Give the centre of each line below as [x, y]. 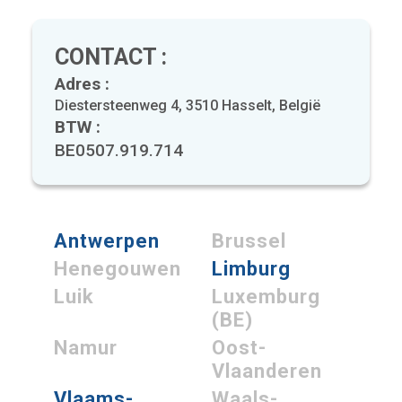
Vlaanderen [267, 371]
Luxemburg [266, 297]
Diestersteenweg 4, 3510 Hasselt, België [188, 106]
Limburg [251, 269]
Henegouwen [118, 269]
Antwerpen [107, 241]
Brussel [249, 241]
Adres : [82, 84]
